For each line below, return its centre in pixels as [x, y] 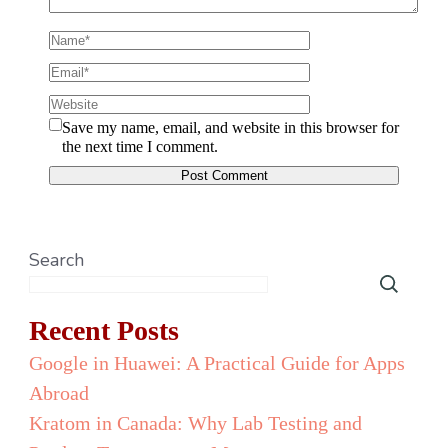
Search [56, 259]
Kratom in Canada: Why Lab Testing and [195, 422]
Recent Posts [104, 330]
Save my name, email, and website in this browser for [230, 127]
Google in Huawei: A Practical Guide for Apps [217, 362]
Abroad [59, 392]
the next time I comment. [140, 146]
